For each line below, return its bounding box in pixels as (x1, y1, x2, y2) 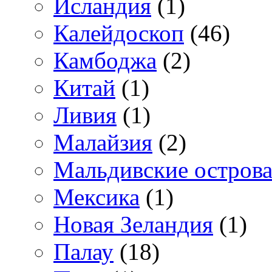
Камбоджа (53, 47, 157, 74)
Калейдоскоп (53, 20, 184, 47)
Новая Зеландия (53, 211, 213, 238)
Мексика (53, 184, 140, 211)
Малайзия (53, 129, 152, 156)
